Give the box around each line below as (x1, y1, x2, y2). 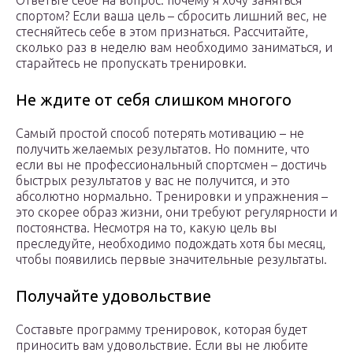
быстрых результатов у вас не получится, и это (16, 173, 290, 188)
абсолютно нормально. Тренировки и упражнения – (16, 189, 328, 204)
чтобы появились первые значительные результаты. (16, 252, 327, 267)
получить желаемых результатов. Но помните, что (16, 142, 310, 157)
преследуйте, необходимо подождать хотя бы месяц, (16, 236, 325, 251)
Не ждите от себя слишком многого (16, 91, 292, 110)
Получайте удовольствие (16, 287, 211, 306)
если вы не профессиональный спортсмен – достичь (16, 158, 326, 173)
